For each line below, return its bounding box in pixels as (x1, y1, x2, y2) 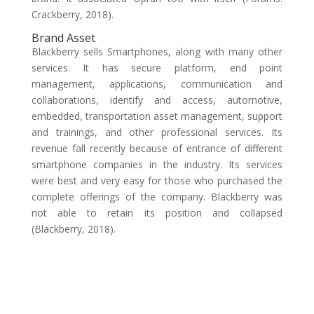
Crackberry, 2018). (31, 8, 114, 21)
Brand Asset (31, 30, 95, 46)
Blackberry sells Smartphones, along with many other (31, 45, 283, 58)
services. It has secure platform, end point (31, 61, 283, 74)
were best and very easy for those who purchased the (31, 174, 283, 187)
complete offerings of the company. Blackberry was (31, 190, 283, 203)
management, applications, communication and (31, 77, 283, 90)
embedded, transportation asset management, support (31, 109, 283, 123)
